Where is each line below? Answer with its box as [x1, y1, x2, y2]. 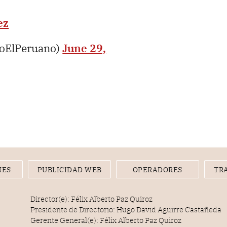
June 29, [62, 41, 106, 56]
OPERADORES [132, 165, 182, 175]
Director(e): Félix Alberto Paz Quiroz [30, 194, 153, 204]
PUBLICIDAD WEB [37, 165, 102, 175]
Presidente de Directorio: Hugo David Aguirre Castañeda [30, 205, 222, 215]
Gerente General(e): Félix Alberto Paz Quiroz [30, 215, 182, 225]
